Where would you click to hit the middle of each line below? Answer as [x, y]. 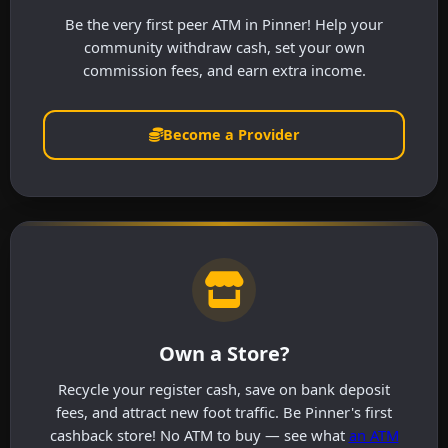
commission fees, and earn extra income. [224, 70]
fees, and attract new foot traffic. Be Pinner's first [224, 411]
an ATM [373, 434]
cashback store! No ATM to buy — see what [199, 434]
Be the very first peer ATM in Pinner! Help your [224, 24]
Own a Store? [224, 353]
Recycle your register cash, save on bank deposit [224, 388]
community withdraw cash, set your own [224, 47]
